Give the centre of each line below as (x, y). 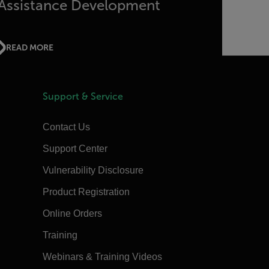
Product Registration (86, 192)
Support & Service (83, 96)
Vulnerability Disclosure (93, 170)
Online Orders (72, 213)
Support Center (75, 149)
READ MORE (30, 47)
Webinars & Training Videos (102, 257)
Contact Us (66, 127)
